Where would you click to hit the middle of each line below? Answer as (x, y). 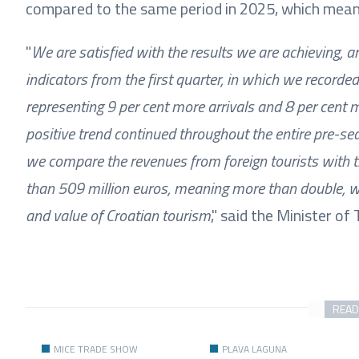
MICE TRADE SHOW (96, 349)
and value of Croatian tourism (118, 215)
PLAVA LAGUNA (254, 349)
